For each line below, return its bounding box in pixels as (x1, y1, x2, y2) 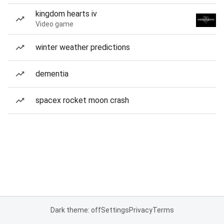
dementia (35, 69, 68, 78)
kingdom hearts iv (35, 9, 97, 18)
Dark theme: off (50, 206, 101, 214)
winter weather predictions (35, 42, 130, 52)
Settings (100, 206, 129, 214)
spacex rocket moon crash (35, 95, 129, 105)
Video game (35, 20, 73, 28)
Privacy (128, 206, 152, 214)
